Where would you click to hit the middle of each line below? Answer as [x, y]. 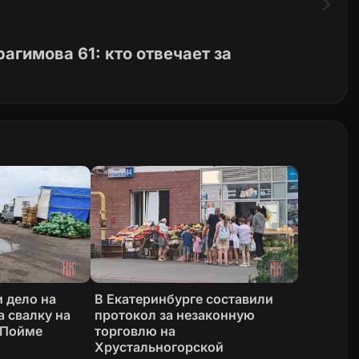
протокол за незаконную [175, 315]
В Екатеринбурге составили [184, 298]
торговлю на [135, 331]
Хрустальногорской [159, 347]
